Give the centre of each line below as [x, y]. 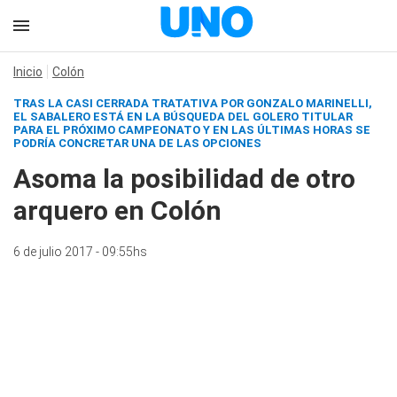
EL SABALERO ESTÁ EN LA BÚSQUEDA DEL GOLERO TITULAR [183, 117]
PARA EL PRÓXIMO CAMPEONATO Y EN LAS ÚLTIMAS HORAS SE [192, 130]
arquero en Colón [117, 210]
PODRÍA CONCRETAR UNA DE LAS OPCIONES [137, 143]
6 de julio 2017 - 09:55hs [80, 252]
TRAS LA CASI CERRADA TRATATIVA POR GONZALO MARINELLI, [193, 103]
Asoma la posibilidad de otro [184, 179]
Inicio [28, 72]
